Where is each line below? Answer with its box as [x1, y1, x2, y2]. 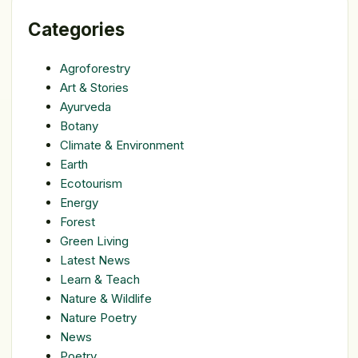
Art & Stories [60, 80, 129, 95]
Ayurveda [60, 99, 111, 114]
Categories [28, 18, 125, 41]
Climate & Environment [60, 137, 184, 153]
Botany [60, 118, 98, 133]
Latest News [60, 253, 130, 268]
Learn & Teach [60, 272, 140, 287]
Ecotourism [60, 176, 122, 191]
